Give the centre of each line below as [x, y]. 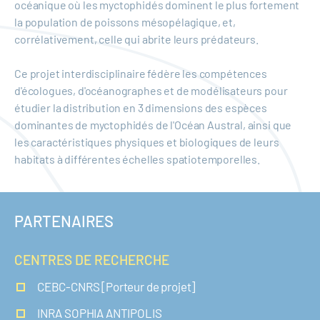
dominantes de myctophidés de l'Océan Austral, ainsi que [153, 125]
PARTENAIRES [64, 221]
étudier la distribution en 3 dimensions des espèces [141, 107]
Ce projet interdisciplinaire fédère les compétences [141, 73]
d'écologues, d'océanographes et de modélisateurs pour [151, 90]
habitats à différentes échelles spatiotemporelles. [138, 159]
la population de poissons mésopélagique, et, [125, 22]
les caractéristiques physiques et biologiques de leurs [147, 142]
